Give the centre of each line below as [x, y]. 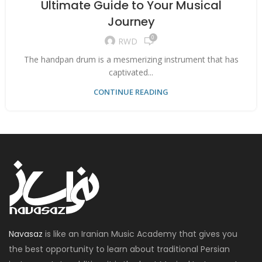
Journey [131, 21]
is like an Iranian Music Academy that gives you [140, 234]
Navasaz [26, 234]
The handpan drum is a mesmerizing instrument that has [131, 59]
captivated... [131, 72]
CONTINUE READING [131, 92]
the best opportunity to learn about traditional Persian [120, 249]
